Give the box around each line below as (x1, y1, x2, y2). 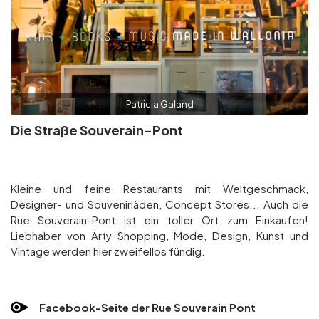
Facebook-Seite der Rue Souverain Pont (39, 300, 256, 315)
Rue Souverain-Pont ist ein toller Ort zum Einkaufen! (11, 213, 308, 227)
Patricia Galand (125, 98, 194, 110)
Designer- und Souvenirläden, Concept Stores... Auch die (11, 197, 308, 211)
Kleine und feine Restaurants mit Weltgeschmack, (11, 182, 308, 196)
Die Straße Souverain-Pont (11, 122, 183, 139)
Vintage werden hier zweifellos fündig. (11, 244, 205, 258)
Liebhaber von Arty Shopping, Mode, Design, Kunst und (11, 229, 308, 243)
